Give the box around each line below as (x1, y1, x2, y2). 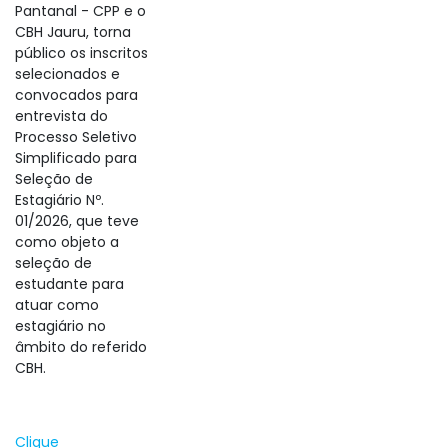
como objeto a (15, 232, 119, 252)
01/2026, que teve (15, 211, 139, 231)
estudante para (15, 274, 124, 294)
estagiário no (15, 316, 106, 336)
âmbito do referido (15, 337, 147, 357)
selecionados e (15, 64, 120, 84)
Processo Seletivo (15, 127, 137, 147)
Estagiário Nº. (15, 190, 104, 210)
